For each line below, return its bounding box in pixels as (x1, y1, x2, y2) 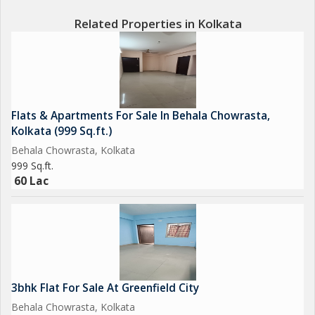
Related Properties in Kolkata (73, 15, 242, 32)
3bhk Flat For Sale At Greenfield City (11, 281, 199, 295)
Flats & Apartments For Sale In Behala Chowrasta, (11, 108, 270, 123)
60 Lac (14, 174, 49, 188)
